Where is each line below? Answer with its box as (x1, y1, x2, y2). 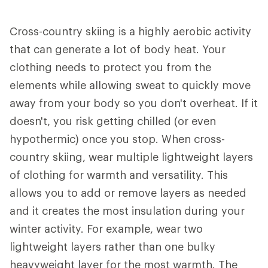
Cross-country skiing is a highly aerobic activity (10, 25, 251, 38)
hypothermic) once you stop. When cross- (10, 132, 225, 145)
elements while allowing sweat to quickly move (10, 78, 251, 92)
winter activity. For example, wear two (10, 222, 203, 235)
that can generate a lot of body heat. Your (10, 42, 226, 56)
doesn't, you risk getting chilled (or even (10, 114, 216, 127)
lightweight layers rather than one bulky (10, 240, 215, 253)
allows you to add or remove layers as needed (10, 186, 246, 199)
